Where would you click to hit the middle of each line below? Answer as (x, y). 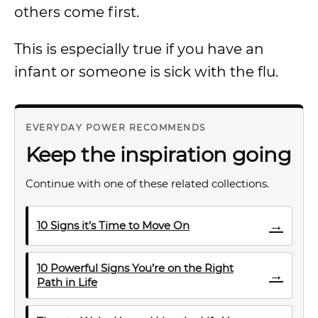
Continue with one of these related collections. (147, 183)
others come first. (77, 12)
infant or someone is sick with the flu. (146, 72)
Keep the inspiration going (159, 154)
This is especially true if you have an (139, 49)
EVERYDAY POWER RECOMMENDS (116, 127)
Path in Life (67, 282)
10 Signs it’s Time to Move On (113, 225)
